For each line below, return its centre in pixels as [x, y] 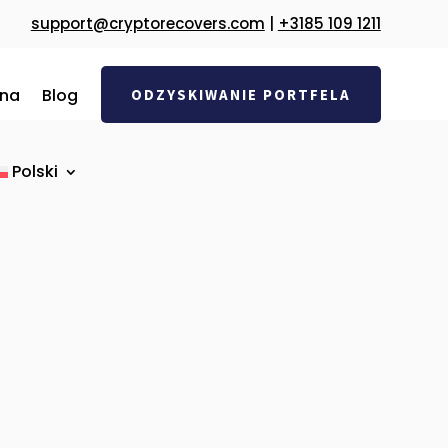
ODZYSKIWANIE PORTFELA [240, 94]
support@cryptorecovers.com [147, 23]
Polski [35, 171]
